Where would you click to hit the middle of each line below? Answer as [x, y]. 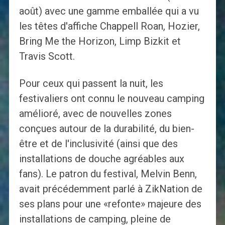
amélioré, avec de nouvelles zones [95, 114]
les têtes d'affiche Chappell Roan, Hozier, [109, 26]
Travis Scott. [47, 57]
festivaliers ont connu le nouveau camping [111, 99]
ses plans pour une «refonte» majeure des [110, 204]
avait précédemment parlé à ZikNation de [110, 189]
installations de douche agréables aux [101, 159]
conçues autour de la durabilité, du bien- [106, 129]
